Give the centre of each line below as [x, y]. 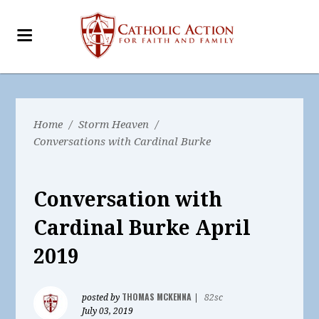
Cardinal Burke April [142, 228]
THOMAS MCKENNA [157, 297]
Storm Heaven [114, 125]
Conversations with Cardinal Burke [122, 142]
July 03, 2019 [108, 311]
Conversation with [128, 200]
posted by [102, 298]
